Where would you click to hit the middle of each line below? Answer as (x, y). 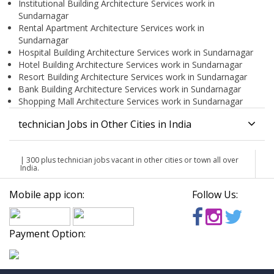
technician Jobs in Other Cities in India (105, 124)
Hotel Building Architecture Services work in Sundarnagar (130, 65)
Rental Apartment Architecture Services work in (111, 28)
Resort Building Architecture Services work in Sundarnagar (133, 77)
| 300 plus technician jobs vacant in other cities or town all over (129, 160)
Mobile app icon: (47, 195)
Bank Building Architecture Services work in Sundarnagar (130, 89)
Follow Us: (215, 195)
